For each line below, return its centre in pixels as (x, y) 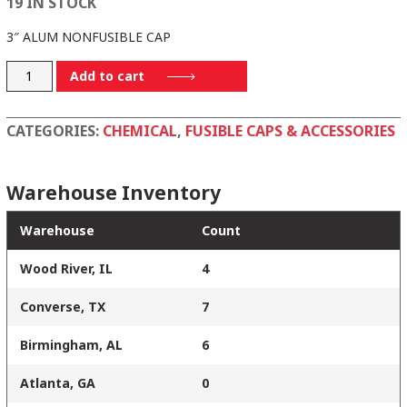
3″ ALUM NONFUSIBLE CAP (89, 36)
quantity (30, 97)
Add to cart (107, 76)
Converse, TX (63, 307)
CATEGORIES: (55, 131)
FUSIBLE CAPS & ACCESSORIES (290, 131)
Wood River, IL (66, 269)
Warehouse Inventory (114, 193)
